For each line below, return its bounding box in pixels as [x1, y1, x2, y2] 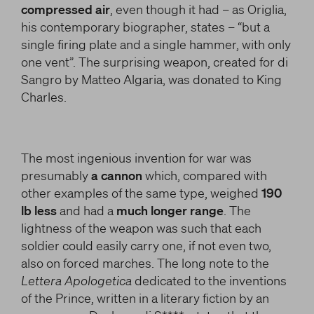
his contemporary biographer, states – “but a [20, 19, 270, 34]
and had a [56, 203, 116, 218]
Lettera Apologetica [20, 273, 132, 288]
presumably [20, 168, 91, 183]
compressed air [20, 1, 110, 17]
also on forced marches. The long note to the [20, 255, 269, 271]
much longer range [116, 203, 224, 218]
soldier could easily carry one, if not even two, [20, 238, 271, 253]
